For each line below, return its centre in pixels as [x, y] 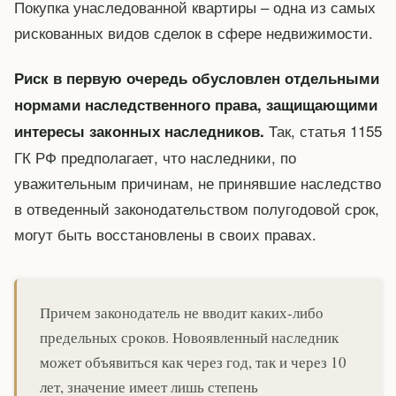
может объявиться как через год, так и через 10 [193, 362]
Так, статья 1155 [323, 130]
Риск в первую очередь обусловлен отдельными [197, 77]
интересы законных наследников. [139, 130]
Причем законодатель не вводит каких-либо [182, 313]
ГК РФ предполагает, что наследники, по [155, 156]
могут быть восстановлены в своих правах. [165, 233]
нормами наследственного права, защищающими [196, 104]
